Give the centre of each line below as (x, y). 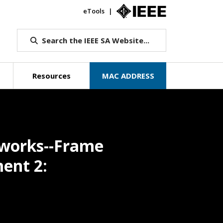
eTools (94, 11)
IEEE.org (179, 11)
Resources (52, 76)
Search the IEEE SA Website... (95, 40)
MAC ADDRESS (128, 76)
